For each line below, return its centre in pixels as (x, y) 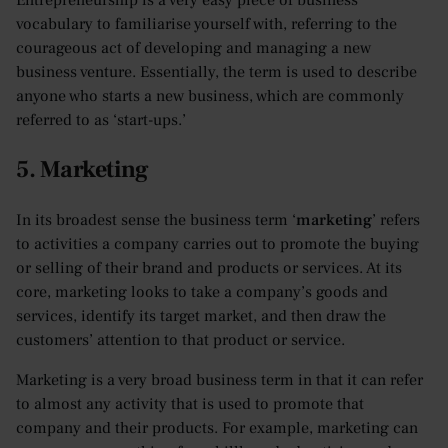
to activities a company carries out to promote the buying (217, 244)
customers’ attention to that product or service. (180, 340)
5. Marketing (82, 170)
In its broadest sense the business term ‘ (156, 220)
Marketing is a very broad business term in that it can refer (219, 380)
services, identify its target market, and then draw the (201, 316)
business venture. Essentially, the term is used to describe (216, 72)
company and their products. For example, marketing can (217, 428)
